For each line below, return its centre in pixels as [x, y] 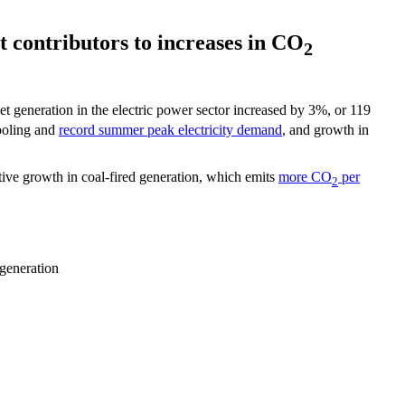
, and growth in [325, 130]
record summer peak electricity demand [170, 130]
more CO [305, 177]
